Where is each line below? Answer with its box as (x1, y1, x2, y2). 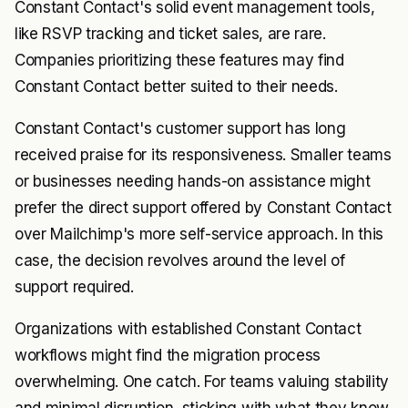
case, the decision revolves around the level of (15, 251, 345, 270)
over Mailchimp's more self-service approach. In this (15, 225, 383, 244)
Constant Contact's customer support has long (15, 119, 346, 138)
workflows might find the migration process (15, 346, 321, 365)
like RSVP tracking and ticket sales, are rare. (15, 25, 326, 44)
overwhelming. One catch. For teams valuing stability (15, 372, 389, 392)
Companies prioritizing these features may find (15, 51, 344, 70)
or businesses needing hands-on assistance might (15, 172, 371, 191)
